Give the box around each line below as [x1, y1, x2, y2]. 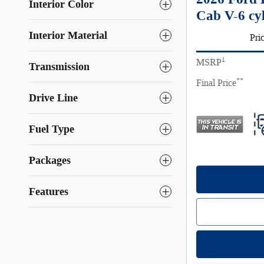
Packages [29, 153, 71, 167]
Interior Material [29, 28, 107, 42]
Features [29, 184, 68, 199]
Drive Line [29, 90, 78, 105]
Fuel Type [29, 121, 74, 136]
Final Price [196, 77, 236, 89]
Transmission [29, 59, 90, 74]
